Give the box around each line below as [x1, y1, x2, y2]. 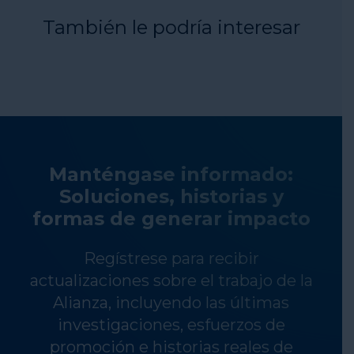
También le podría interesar [42, 16, 300, 39]
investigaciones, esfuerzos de [57, 315, 285, 334]
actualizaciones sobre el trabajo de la [29, 271, 313, 290]
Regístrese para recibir [83, 249, 259, 268]
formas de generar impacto [32, 207, 311, 230]
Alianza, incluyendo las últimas [53, 293, 289, 312]
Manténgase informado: [49, 163, 293, 186]
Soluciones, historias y [58, 185, 284, 208]
